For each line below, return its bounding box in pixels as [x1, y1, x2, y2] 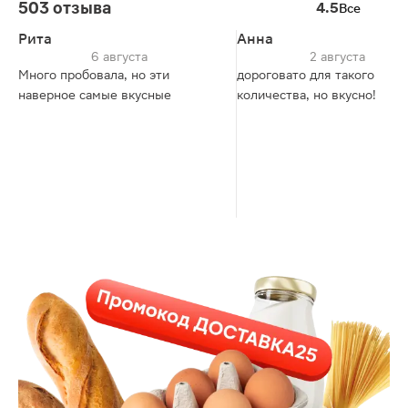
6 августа [91, 49, 148, 64]
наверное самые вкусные [18, 87, 171, 102]
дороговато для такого [237, 67, 374, 82]
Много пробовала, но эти [18, 67, 169, 82]
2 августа [310, 49, 365, 64]
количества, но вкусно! [237, 87, 376, 102]
